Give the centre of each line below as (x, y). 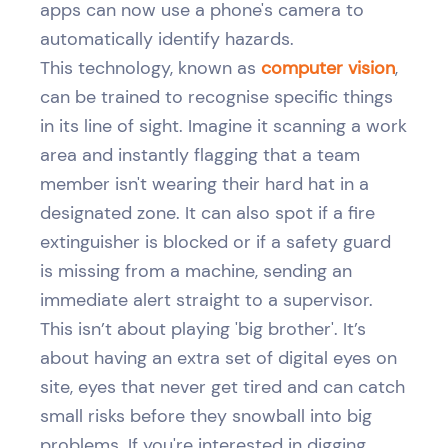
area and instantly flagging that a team (200, 154)
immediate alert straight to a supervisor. (206, 299)
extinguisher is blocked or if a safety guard (215, 241)
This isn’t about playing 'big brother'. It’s (203, 328)
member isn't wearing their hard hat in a (204, 183)
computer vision (328, 67)
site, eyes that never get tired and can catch (222, 386)
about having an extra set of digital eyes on (218, 357)
